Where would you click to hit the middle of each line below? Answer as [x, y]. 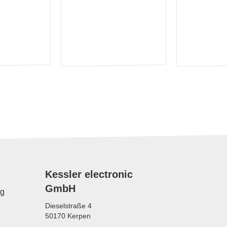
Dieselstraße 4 [68, 206]
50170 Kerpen [68, 216]
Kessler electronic [89, 174]
